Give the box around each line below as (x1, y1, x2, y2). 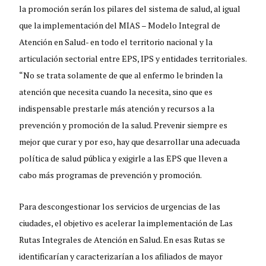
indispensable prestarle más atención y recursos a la (19, 102, 215, 114)
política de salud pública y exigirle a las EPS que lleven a (19, 152, 228, 164)
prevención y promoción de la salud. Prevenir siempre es (19, 119, 228, 131)
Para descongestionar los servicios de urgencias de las (19, 200, 221, 212)
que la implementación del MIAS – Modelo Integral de (19, 19, 221, 31)
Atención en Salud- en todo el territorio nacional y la (19, 36, 213, 47)
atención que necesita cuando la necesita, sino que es (19, 85, 213, 97)
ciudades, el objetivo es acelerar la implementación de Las (19, 217, 233, 229)
